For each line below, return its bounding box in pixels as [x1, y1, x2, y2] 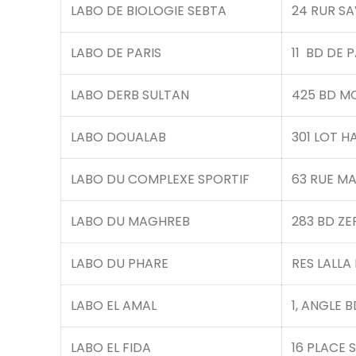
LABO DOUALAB [71, 128, 166, 146]
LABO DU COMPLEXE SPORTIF [71, 170, 250, 188]
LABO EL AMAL [71, 296, 157, 315]
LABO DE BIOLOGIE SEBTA [71, 2, 226, 20]
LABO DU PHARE [71, 254, 168, 273]
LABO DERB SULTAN [71, 86, 189, 104]
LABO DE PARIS [71, 44, 161, 62]
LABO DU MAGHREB [71, 212, 190, 230]
